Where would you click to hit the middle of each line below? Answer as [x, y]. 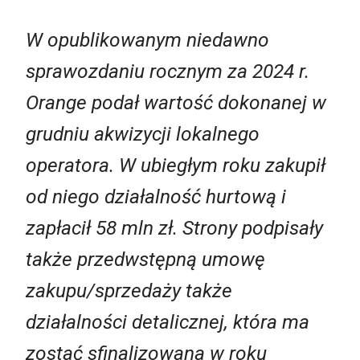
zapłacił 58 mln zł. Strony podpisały [174, 228]
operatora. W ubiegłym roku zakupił [176, 166]
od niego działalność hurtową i [156, 197]
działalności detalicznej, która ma [168, 322]
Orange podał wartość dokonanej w [176, 103]
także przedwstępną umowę [145, 260]
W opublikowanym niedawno [147, 40]
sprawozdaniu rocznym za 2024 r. [168, 72]
